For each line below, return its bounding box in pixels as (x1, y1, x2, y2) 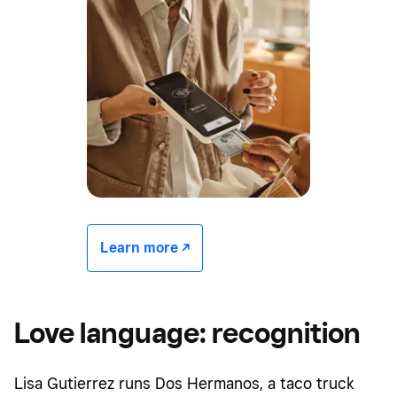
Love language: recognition (14, 315, 361, 349)
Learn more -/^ (100, 238, 190, 256)
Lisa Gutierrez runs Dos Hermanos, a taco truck (14, 373, 354, 393)
